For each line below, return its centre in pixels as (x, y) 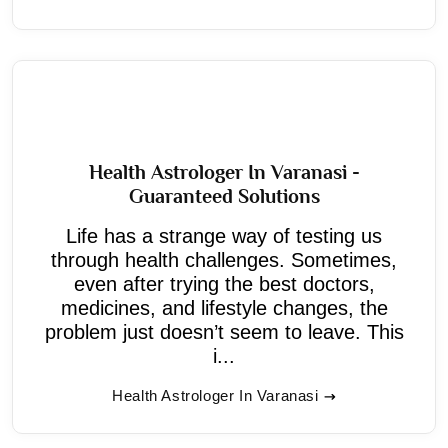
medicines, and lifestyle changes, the (224, 307)
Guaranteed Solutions (224, 195)
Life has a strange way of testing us (224, 235)
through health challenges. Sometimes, (224, 259)
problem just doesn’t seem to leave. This (224, 331)
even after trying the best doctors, (224, 283)
